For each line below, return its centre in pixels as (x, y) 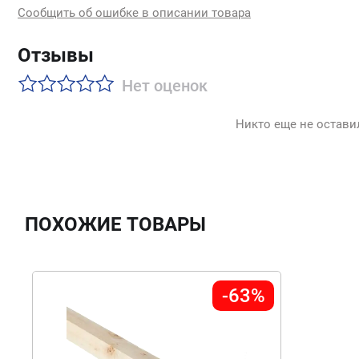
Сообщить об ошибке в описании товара (134, 13)
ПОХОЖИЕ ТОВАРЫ (115, 224)
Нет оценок (165, 86)
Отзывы (56, 55)
